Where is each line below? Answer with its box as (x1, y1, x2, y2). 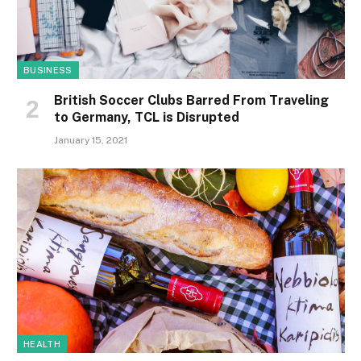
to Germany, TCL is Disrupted (54, 109, 239, 125)
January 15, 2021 (54, 134, 127, 146)
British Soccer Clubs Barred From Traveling (54, 92, 329, 108)
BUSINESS (23, 64, 73, 75)
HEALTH (23, 338, 60, 349)
